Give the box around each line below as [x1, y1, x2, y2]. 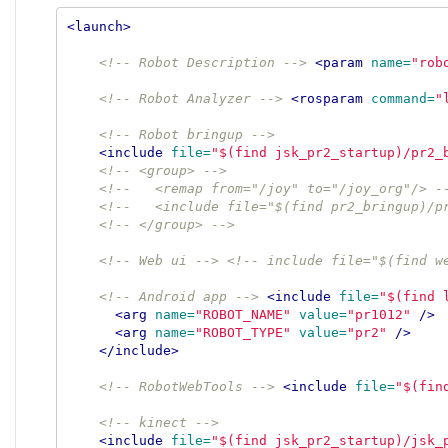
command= [370, 90, 435, 106]
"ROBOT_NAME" [194, 306, 291, 322]
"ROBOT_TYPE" [194, 324, 291, 340]
